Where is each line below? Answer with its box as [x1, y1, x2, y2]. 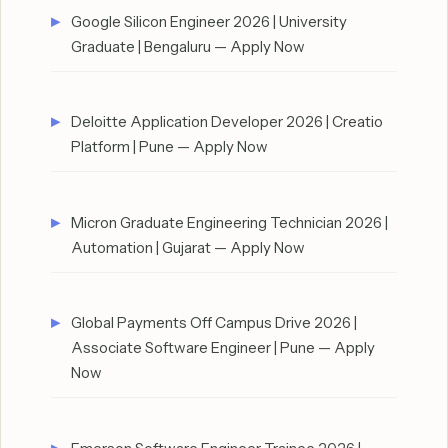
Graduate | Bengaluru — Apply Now [71, 36, 305, 56]
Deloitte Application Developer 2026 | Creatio [71, 112, 383, 132]
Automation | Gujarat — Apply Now [71, 237, 305, 257]
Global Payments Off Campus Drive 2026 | [71, 313, 357, 333]
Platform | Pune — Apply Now [71, 137, 268, 157]
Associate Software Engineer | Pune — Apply [71, 338, 375, 358]
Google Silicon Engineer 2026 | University [71, 11, 347, 31]
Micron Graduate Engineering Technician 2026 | [71, 212, 388, 232]
